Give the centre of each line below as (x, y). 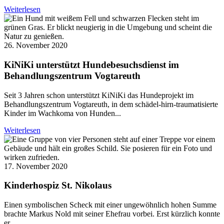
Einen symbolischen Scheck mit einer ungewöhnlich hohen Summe (110, 205)
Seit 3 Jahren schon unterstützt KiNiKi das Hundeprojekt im (99, 95)
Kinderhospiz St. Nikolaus (58, 185)
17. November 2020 (36, 166)
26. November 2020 (36, 45)
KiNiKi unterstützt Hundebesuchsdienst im (91, 65)
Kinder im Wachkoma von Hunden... (62, 113)
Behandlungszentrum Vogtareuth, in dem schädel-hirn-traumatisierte (111, 104)
